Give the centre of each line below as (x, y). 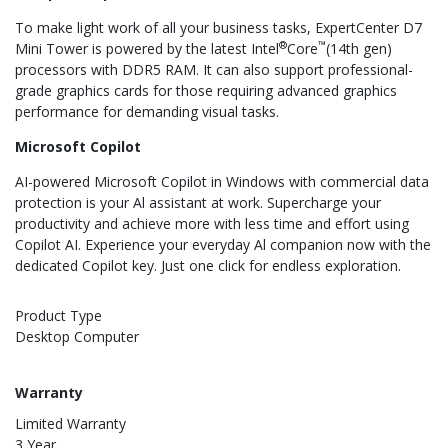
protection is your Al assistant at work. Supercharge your (198, 203)
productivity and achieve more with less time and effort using (212, 224)
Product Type (58, 316)
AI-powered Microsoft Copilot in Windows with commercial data (222, 182)
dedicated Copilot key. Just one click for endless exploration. (208, 266)
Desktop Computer (77, 337)
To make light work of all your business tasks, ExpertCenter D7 (218, 28)
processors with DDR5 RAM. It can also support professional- (214, 70)
